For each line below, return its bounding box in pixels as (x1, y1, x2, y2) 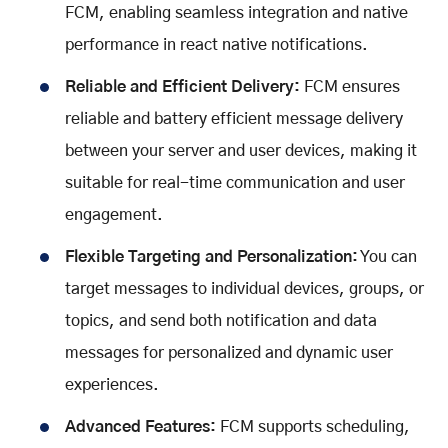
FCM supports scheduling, (216, 418, 410, 435)
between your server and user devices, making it (65, 142, 417, 159)
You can (358, 248, 417, 265)
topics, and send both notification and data (65, 312, 377, 329)
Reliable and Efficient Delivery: (65, 78, 300, 95)
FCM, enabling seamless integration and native (65, 4, 408, 21)
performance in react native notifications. (65, 36, 368, 53)
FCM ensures (300, 78, 400, 95)
